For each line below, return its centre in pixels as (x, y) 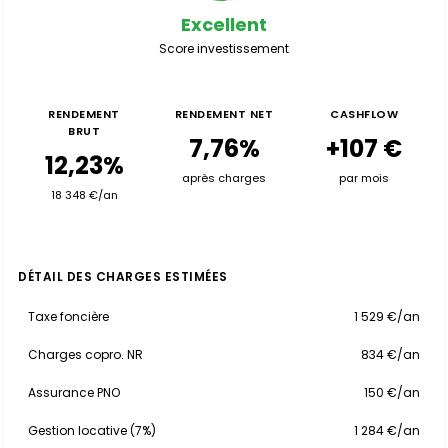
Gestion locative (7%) (92, 430)
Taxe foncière (68, 316)
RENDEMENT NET (224, 114)
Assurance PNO (74, 392)
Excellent (224, 24)
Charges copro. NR (85, 354)
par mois (364, 178)
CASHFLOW (364, 114)
